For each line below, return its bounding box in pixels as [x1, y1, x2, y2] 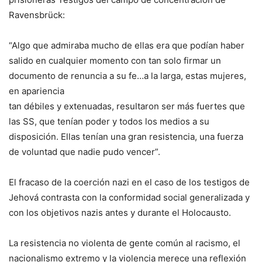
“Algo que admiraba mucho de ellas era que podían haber [9, 40, 244, 51]
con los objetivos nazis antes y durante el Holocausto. [9, 207, 231, 219]
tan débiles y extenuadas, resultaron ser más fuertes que [9, 101, 245, 112]
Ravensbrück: [9, 9, 65, 21]
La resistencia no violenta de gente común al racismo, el [9, 237, 240, 249]
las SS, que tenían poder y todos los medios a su [9, 116, 209, 127]
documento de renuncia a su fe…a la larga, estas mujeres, [9, 70, 246, 82]
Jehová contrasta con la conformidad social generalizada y [9, 192, 250, 204]
